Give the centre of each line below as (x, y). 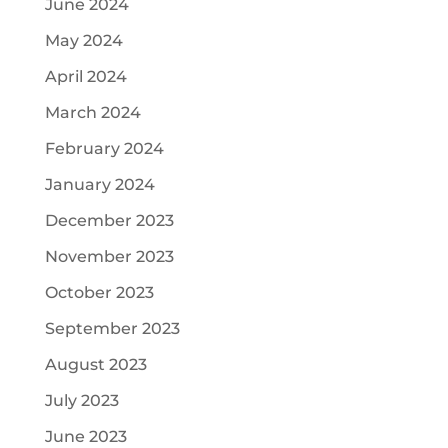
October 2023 (99, 292)
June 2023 (85, 436)
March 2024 (92, 112)
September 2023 (112, 328)
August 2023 (95, 364)
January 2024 (99, 184)
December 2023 (109, 220)
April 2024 (85, 76)
